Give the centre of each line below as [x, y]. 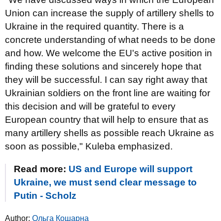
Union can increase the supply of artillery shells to [110, 13]
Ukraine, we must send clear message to [105, 182]
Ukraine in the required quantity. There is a [94, 26]
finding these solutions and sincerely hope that [103, 66]
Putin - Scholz [45, 196]
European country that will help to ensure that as [107, 120]
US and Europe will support [130, 169]
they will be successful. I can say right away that [106, 80]
